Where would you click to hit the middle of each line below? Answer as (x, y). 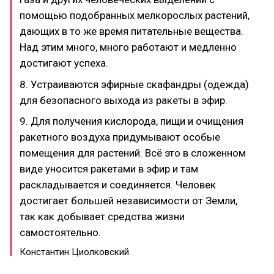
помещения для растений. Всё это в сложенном (133, 153)
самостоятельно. (60, 232)
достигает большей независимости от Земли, (128, 201)
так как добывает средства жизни (102, 217)
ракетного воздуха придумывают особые (120, 137)
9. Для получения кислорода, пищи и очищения (131, 121)
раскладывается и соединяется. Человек (118, 185)
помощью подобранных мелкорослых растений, (135, 15)
